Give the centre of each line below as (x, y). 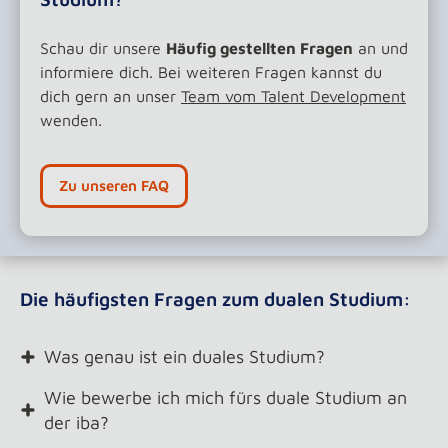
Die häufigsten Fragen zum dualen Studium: (215, 299)
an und (380, 48)
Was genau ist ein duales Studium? (184, 356)
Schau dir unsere (103, 48)
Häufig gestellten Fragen (259, 48)
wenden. (73, 120)
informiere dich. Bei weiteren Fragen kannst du (211, 72)
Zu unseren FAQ (114, 185)
